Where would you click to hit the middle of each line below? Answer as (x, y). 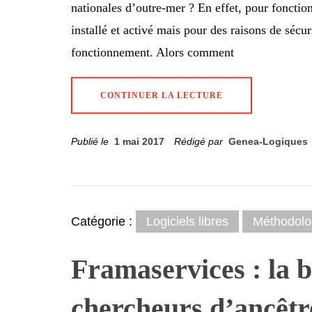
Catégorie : (103, 221)
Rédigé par (200, 141)
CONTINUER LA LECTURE (162, 95)
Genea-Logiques (268, 141)
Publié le (93, 141)
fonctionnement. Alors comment (153, 52)
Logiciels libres (187, 221)
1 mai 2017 (139, 141)
